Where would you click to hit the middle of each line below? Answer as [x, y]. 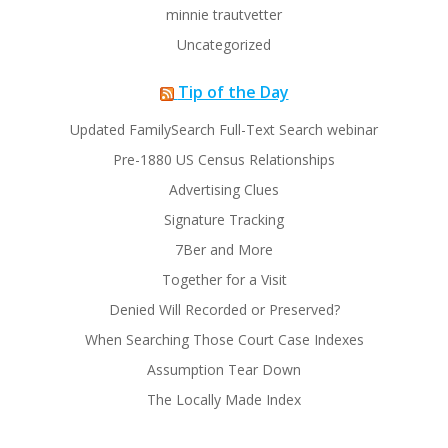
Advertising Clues [224, 189]
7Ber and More [224, 249]
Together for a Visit [224, 279]
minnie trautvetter [224, 14]
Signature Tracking [224, 219]
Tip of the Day [233, 92]
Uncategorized [224, 44]
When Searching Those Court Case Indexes [224, 339]
